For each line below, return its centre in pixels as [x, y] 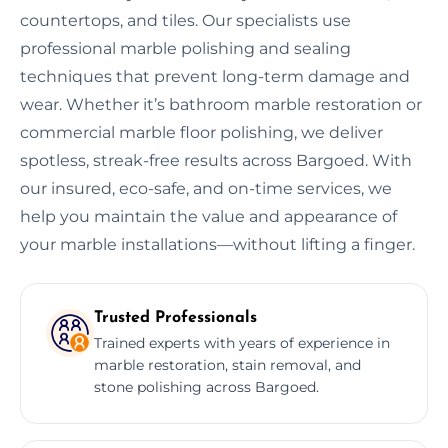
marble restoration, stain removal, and [227, 365]
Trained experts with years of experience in [242, 343]
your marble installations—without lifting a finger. [217, 245]
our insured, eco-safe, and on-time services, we [206, 189]
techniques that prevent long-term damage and [215, 77]
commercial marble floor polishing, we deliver [201, 133]
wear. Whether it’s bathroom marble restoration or [221, 105]
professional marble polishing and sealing [185, 49]
